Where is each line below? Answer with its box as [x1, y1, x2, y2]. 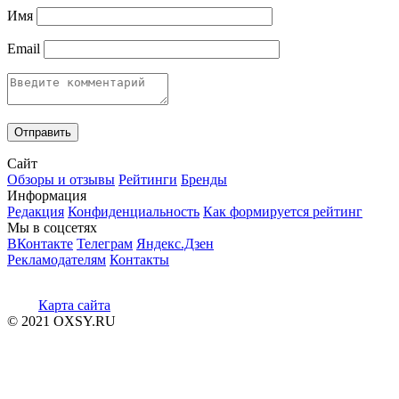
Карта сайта [38, 297, 110, 313]
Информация [7, 187, 86, 203]
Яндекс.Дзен [136, 235, 214, 251]
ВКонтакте [7, 235, 73, 251]
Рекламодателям [7, 251, 106, 267]
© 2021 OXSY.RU [7, 313, 116, 329]
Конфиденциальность [68, 203, 199, 219]
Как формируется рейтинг [203, 203, 362, 219]
